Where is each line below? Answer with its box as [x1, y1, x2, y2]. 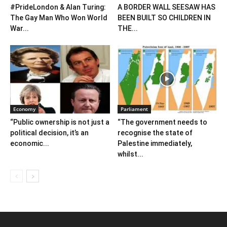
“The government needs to [117, 118, 207, 126]
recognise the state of [117, 128, 193, 137]
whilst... [117, 149, 143, 158]
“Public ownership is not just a [10, 118, 109, 126]
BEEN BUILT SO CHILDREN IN [117, 13, 211, 22]
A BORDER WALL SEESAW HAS [117, 3, 215, 11]
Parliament [120, 105, 148, 112]
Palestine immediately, [117, 139, 192, 147]
